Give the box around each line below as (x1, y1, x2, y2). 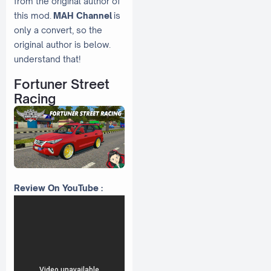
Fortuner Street (14, 76, 109, 93)
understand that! (14, 53, 81, 64)
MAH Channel (53, 10, 112, 21)
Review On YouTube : (14, 183, 103, 194)
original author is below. (14, 39, 111, 50)
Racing (14, 91, 56, 107)
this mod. (14, 10, 51, 21)
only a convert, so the (14, 24, 102, 35)
